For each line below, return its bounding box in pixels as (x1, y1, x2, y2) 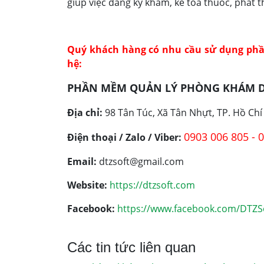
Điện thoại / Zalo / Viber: (67, 131, 181, 144)
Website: (67, 179, 107, 192)
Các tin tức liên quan (67, 239, 196, 255)
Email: (67, 155, 97, 168)
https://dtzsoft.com (110, 179, 195, 192)
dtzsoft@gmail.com (97, 155, 184, 168)
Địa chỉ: (67, 106, 103, 119)
